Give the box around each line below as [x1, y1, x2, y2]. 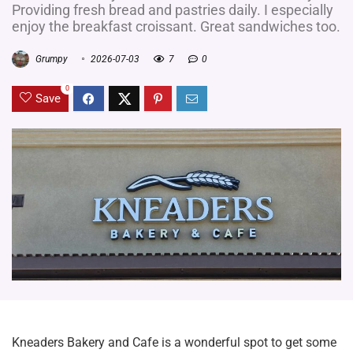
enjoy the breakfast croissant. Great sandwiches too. [12, 18, 340, 35]
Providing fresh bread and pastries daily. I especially [12, 2, 333, 19]
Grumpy [33, 53, 68, 65]
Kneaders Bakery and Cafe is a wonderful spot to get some [12, 335, 336, 351]
